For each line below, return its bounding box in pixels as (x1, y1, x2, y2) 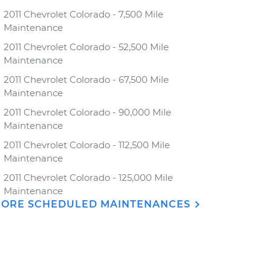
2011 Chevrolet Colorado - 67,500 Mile (4, 74, 169, 85)
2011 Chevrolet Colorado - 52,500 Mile (4, 41, 169, 53)
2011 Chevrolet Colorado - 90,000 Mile (4, 106, 171, 118)
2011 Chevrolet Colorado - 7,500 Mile (4, 8, 163, 20)
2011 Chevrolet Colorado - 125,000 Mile (4, 172, 173, 183)
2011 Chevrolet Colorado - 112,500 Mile (4, 139, 170, 151)
